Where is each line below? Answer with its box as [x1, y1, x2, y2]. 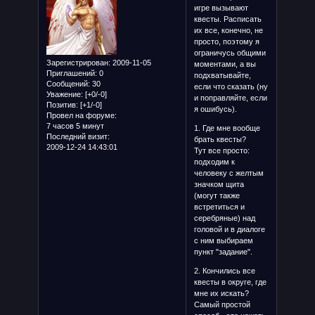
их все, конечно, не [193, 26, 263, 35]
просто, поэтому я [193, 37, 259, 46]
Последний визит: [46, 132, 110, 141]
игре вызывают [193, 4, 248, 13]
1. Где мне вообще [193, 124, 260, 133]
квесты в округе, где [193, 278, 266, 287]
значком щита [193, 180, 244, 189]
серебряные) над [193, 214, 255, 223]
